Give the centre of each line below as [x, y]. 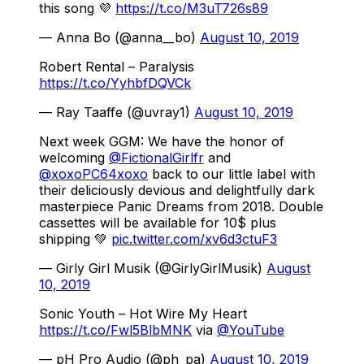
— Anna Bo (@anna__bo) [119, 37]
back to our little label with [232, 173]
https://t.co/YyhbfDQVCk [115, 82]
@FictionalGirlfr [156, 157]
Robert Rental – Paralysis [117, 66]
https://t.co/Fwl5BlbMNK [115, 329]
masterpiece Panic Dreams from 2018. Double [181, 206]
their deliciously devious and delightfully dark [177, 190]
